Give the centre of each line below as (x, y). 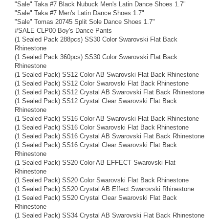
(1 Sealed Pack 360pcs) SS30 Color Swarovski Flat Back (96, 57)
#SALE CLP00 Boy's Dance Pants (63, 30)
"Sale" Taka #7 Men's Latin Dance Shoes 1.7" (79, 13)
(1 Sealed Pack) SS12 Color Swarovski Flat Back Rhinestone (102, 83)
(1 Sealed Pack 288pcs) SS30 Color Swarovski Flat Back (96, 39)
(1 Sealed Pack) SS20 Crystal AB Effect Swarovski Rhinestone (104, 189)
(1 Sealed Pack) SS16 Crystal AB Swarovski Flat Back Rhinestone (109, 136)
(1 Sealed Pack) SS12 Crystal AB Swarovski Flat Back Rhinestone (109, 92)
